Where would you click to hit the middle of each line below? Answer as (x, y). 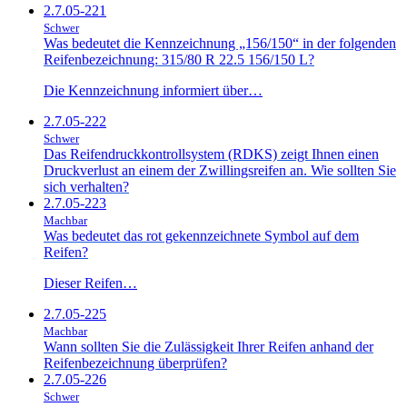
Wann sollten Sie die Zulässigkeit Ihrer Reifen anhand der (208, 346)
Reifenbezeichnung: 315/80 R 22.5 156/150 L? (179, 59)
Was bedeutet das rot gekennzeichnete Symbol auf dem (201, 235)
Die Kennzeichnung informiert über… (153, 90)
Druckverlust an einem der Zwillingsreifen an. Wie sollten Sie (220, 170)
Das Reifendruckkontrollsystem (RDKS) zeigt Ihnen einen (211, 154)
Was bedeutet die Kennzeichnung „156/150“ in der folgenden (220, 43)
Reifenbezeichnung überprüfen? (135, 362)
